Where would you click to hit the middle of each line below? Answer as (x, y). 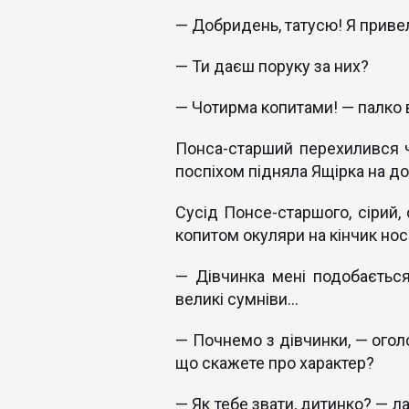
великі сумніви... (237, 299)
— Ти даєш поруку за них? (272, 66)
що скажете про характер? (275, 363)
